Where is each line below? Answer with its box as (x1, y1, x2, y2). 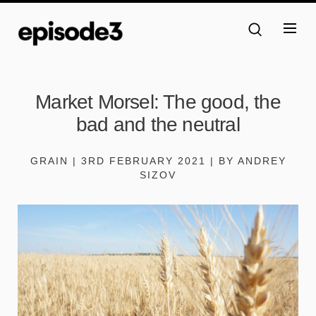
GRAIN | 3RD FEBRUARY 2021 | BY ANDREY (30, 154, 286, 166)
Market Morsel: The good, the (35, 90, 281, 113)
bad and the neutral (76, 113, 240, 135)
